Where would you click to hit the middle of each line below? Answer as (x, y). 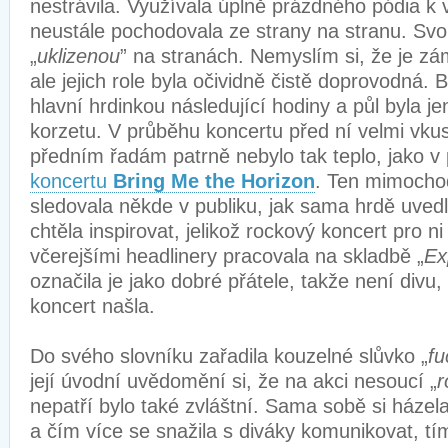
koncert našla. (95, 306)
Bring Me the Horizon (214, 181)
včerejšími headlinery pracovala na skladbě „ (227, 256)
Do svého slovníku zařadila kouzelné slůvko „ (229, 356)
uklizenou (78, 56)
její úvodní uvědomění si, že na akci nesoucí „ (233, 381)
